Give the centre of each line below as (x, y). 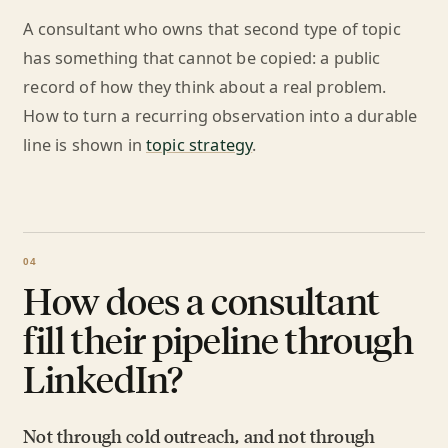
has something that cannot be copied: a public (202, 58)
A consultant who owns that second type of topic (212, 29)
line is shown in (85, 145)
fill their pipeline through (218, 339)
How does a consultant (201, 300)
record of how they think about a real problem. (205, 87)
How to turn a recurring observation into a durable (220, 116)
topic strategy (199, 145)
